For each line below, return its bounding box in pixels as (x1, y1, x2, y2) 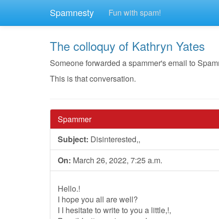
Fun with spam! (109, 7, 161, 18)
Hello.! (58, 183, 80, 194)
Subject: (58, 133, 88, 145)
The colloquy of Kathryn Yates (50, 37, 205, 54)
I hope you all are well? (58, 194, 138, 205)
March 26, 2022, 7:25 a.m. (71, 154, 162, 166)
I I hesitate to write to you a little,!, (58, 204, 171, 216)
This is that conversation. (50, 73, 136, 84)
